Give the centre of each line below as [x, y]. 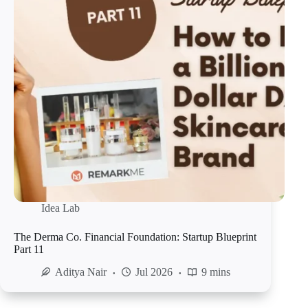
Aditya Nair [81, 272]
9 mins [216, 272]
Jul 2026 [154, 272]
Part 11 [29, 250]
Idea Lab [60, 208]
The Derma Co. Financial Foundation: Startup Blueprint [135, 237]
